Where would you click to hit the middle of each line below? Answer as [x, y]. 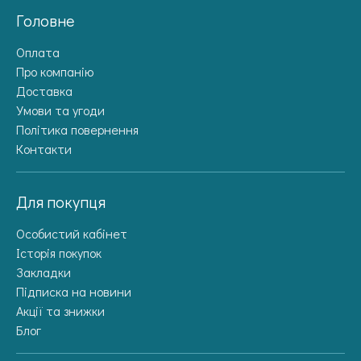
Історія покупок [59, 252]
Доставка [44, 90]
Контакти [44, 148]
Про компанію [55, 71]
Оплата [38, 52]
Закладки [44, 272]
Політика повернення [77, 129]
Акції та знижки [60, 310]
